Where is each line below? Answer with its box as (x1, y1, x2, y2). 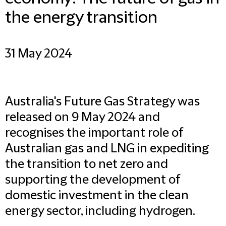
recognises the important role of (5, 126, 183, 140)
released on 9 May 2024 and (5, 110, 160, 125)
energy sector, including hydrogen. (5, 204, 195, 218)
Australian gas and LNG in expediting (5, 142, 209, 156)
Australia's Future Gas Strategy (5, 95, 175, 109)
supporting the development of (5, 173, 180, 187)
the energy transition (5, 9, 157, 27)
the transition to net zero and (5, 157, 168, 172)
